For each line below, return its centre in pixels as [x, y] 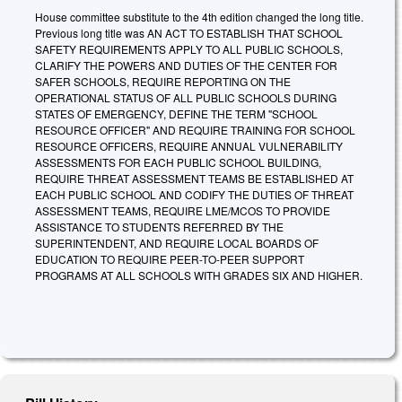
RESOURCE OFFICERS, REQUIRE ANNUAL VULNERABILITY [189, 146]
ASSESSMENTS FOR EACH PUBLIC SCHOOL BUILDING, [178, 162]
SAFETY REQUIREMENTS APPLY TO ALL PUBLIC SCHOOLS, [189, 49]
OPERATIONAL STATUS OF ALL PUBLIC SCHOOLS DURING [186, 98]
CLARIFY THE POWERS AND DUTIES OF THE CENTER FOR [186, 66]
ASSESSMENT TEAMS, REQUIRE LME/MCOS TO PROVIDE [183, 211]
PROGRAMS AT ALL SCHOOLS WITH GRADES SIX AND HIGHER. [199, 275]
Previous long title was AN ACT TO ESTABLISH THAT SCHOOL [189, 33]
